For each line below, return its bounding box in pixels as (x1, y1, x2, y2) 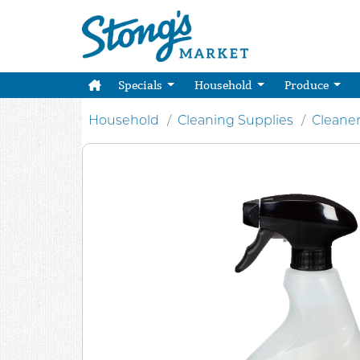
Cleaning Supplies (178, 112, 293, 128)
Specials (117, 78, 165, 92)
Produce (284, 78, 331, 92)
